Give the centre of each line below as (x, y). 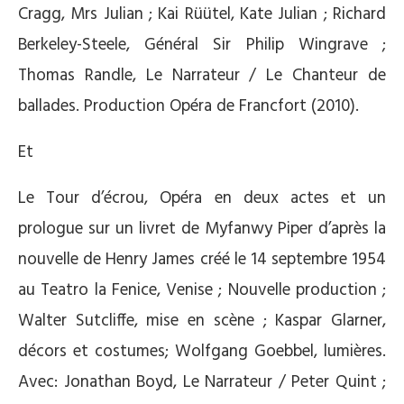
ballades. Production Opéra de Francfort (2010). (188, 106)
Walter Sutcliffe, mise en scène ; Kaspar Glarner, (202, 321)
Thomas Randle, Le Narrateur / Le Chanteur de (202, 76)
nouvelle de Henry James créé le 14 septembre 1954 (202, 260)
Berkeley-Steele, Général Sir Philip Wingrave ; (202, 45)
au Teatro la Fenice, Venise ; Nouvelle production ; (202, 290)
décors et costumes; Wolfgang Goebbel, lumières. (202, 352)
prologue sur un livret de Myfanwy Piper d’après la (202, 229)
